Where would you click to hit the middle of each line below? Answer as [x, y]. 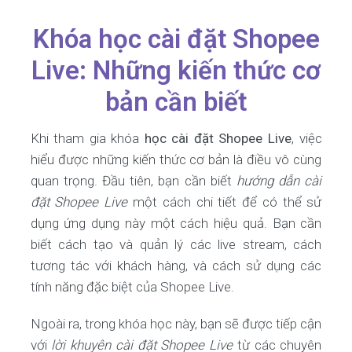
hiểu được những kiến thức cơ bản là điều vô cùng [176, 159]
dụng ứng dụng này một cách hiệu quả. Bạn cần [176, 223]
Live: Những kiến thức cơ [176, 70]
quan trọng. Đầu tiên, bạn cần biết [134, 181]
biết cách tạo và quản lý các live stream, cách [176, 244]
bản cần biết [176, 102]
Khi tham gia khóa [87, 138]
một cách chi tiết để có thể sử [225, 202]
